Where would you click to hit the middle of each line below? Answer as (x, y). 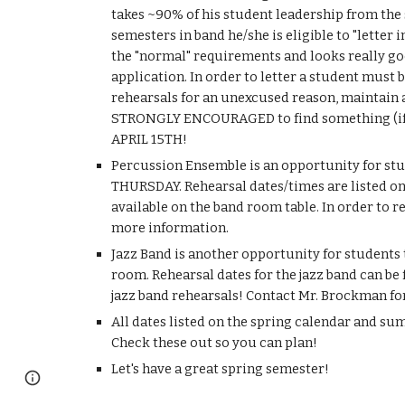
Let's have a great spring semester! (220, 369)
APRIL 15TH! (149, 139)
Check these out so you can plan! (214, 343)
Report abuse (170, 377)
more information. (170, 228)
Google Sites (90, 377)
